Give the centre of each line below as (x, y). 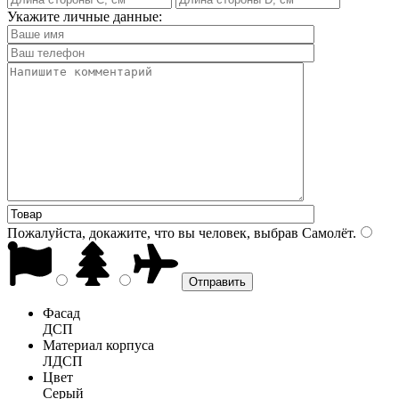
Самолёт (326, 232)
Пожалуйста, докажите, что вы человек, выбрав (153, 232)
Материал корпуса (98, 345)
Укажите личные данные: (85, 16)
